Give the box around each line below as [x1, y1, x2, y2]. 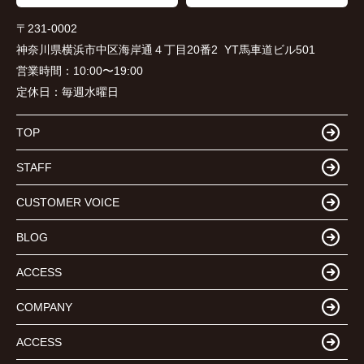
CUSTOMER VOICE [16, 195, 119, 209]
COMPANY [16, 300, 72, 314]
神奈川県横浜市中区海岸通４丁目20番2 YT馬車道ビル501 [16, 43, 315, 57]
